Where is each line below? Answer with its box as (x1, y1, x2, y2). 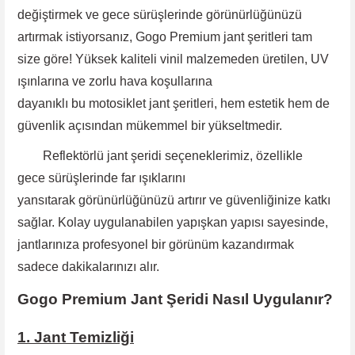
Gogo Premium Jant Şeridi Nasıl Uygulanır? (17, 290, 333, 307)
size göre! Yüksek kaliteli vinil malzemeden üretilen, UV (17, 52, 329, 66)
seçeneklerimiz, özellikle (162, 148, 303, 162)
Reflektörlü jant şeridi (17, 148, 162, 162)
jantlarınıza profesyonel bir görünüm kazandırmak (17, 237, 294, 251)
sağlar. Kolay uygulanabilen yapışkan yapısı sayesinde (17, 215, 325, 229)
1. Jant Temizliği (17, 328, 134, 345)
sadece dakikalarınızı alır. (17, 259, 159, 273)
